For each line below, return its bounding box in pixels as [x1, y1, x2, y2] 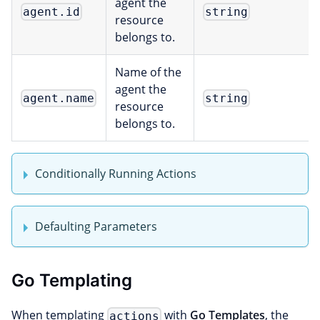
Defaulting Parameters [35, 219, 157, 235]
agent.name [23, 91, 95, 106]
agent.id [23, 5, 81, 19]
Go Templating [11, 270, 132, 291]
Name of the [115, 64, 181, 81]
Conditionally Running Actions [35, 166, 196, 182]
